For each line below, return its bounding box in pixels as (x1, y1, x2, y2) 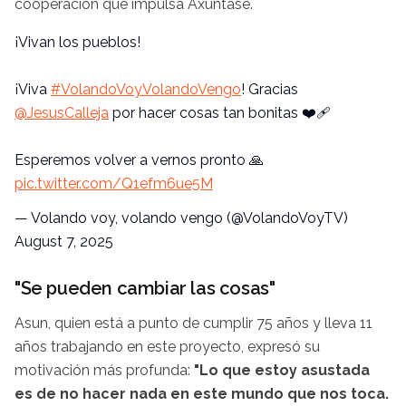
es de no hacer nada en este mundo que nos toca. (14, 384, 389, 402)
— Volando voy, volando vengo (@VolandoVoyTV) (14, 208, 348, 227)
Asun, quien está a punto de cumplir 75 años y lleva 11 (14, 314, 372, 332)
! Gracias (241, 80, 298, 98)
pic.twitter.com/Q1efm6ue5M (14, 174, 213, 192)
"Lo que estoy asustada (194, 361, 370, 379)
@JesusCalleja (14, 103, 109, 121)
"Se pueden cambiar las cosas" (14, 276, 275, 299)
